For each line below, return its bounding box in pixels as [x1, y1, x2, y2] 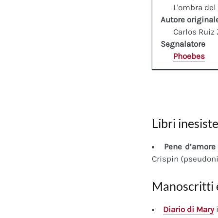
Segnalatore [161, 39, 205, 49]
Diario [163, 204, 185, 215]
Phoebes [173, 51, 205, 61]
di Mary [185, 204, 214, 215]
